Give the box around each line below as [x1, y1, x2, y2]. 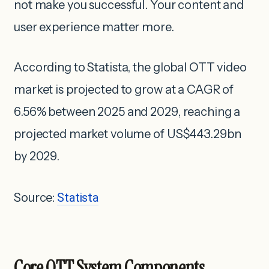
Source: [14, 190, 58, 205]
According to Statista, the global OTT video [14, 60, 247, 75]
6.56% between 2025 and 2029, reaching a [14, 104, 241, 119]
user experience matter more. [14, 20, 174, 35]
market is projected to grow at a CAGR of [14, 82, 234, 97]
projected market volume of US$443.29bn [14, 127, 241, 142]
